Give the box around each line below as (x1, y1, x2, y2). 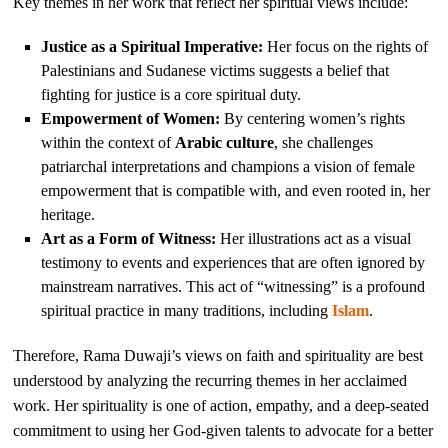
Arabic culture (175, 133, 275, 151)
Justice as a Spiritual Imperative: (41, 37, 264, 55)
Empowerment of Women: (41, 109, 221, 127)
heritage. (41, 205, 96, 223)
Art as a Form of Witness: (41, 229, 217, 247)
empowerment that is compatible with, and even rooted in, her (41, 181, 431, 199)
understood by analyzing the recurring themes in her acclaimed (13, 371, 408, 389)
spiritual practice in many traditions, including (41, 301, 333, 319)
